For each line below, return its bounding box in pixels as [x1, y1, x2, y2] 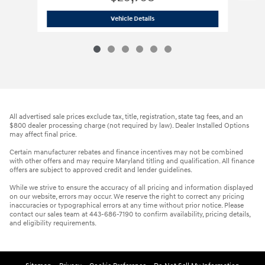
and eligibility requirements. [9, 218, 96, 228]
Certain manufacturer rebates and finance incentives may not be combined [9, 147, 243, 157]
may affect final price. [9, 130, 77, 139]
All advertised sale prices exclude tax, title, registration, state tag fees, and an [9, 112, 243, 121]
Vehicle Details [110, 15, 154, 23]
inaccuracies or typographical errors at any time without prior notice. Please [9, 201, 244, 210]
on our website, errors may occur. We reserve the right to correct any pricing [9, 192, 244, 201]
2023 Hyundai [153, 14, 195, 22]
